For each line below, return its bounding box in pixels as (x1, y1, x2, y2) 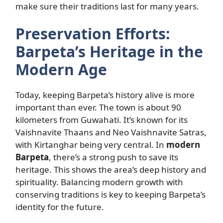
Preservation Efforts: (15, 23, 170, 44)
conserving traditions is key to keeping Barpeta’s (15, 189, 206, 200)
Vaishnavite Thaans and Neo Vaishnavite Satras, (15, 126, 207, 138)
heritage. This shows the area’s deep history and (15, 164, 206, 175)
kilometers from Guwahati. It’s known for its (15, 114, 188, 125)
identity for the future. (15, 201, 104, 213)
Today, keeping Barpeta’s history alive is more (15, 89, 195, 101)
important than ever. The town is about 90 (15, 102, 181, 113)
